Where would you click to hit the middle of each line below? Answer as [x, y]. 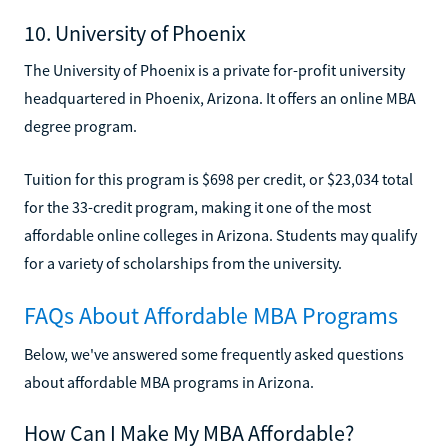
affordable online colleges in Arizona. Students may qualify [220, 234]
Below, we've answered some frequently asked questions [214, 353]
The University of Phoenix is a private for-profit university [214, 69]
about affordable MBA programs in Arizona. [169, 381]
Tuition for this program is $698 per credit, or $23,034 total [218, 178]
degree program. [80, 125]
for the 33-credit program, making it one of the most [197, 206]
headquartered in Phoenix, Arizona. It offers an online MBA [220, 97]
